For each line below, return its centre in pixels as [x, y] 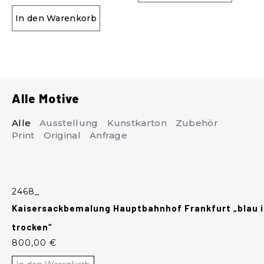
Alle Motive [46, 98]
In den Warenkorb [56, 18]
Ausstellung [69, 123]
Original [62, 135]
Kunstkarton [137, 123]
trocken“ [32, 227]
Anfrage [108, 135]
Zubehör [197, 123]
